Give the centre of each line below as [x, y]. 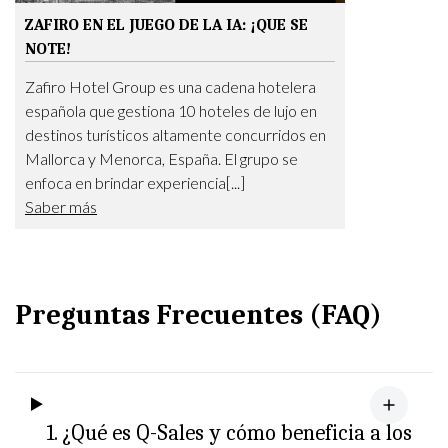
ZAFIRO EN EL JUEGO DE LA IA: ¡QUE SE [166, 25]
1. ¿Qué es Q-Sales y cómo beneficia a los [229, 433]
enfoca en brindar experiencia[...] [135, 182]
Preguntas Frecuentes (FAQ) [198, 315]
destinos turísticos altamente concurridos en [175, 134]
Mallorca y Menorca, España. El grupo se [161, 158]
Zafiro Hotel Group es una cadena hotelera [170, 86]
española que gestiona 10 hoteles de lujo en [171, 110]
